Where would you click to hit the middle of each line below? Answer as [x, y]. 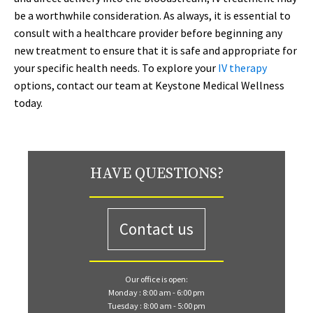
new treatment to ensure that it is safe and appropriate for [155, 50]
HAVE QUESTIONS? [156, 174]
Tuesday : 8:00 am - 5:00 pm [156, 306]
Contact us [156, 229]
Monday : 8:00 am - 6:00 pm [156, 292]
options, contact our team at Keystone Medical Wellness [149, 85]
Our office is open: [156, 279]
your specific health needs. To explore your [116, 68]
